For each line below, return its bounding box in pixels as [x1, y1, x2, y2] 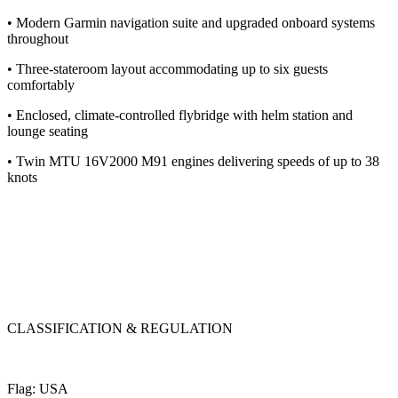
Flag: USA [7, 380, 68, 396]
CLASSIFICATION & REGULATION [7, 320, 236, 336]
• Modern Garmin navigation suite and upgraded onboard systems [7, 14, 375, 30]
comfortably [7, 76, 75, 92]
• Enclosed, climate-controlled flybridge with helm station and [7, 107, 353, 123]
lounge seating [7, 123, 88, 139]
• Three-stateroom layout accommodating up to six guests [7, 60, 328, 76]
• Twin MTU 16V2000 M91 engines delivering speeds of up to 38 [7, 153, 379, 169]
